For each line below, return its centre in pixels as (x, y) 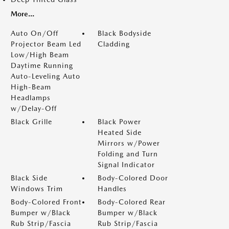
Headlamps (31, 98)
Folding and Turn (128, 154)
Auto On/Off (35, 33)
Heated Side (120, 132)
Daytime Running (42, 65)
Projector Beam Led (46, 44)
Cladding (114, 44)
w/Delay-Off (34, 108)
